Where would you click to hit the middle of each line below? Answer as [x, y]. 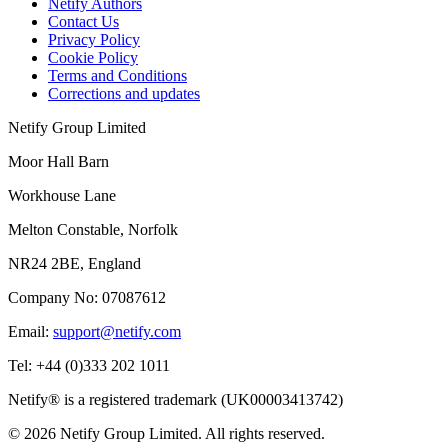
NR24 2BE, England [74, 264]
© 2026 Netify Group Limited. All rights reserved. [166, 434]
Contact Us [83, 22]
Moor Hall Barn [58, 162]
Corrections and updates [124, 94]
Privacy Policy [94, 40]
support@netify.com [117, 332]
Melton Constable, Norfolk [93, 230]
